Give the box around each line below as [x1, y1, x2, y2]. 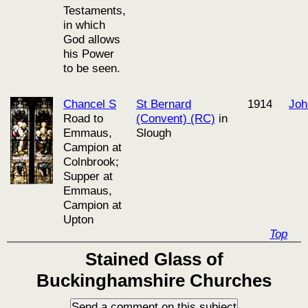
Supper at [63, 169, 113, 183]
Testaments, [63, 3, 126, 17]
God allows [63, 32, 120, 46]
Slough [136, 126, 171, 140]
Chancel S [63, 97, 116, 111]
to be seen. [63, 61, 120, 75]
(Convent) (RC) [136, 111, 215, 125]
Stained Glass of [85, 248, 223, 269]
